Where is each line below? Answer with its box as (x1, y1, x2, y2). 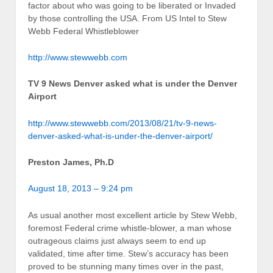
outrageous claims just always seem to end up (28, 235, 206, 246)
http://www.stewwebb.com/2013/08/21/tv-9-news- (28, 118, 217, 128)
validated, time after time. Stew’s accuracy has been (28, 248, 229, 258)
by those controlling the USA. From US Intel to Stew (28, 13, 227, 23)
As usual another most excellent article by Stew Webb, (28, 210, 237, 220)
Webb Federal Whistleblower (28, 26, 139, 36)
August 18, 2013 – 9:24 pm (28, 183, 133, 194)
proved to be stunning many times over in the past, (28, 261, 224, 271)
